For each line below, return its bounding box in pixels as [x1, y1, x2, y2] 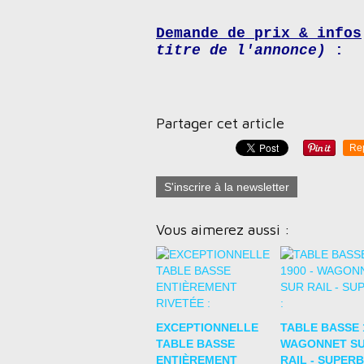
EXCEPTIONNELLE [156, 321, 258, 334]
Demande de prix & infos [156, 25, 362, 41]
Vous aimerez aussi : [156, 221, 290, 238]
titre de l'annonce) [156, 42, 326, 58]
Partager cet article [156, 115, 284, 132]
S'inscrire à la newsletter [164, 180, 289, 193]
